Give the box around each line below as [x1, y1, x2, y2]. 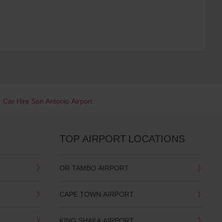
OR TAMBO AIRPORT [59, 163, 129, 173]
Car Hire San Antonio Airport [3, 96, 93, 106]
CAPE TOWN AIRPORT [59, 189, 134, 199]
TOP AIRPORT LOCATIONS [59, 132, 185, 146]
